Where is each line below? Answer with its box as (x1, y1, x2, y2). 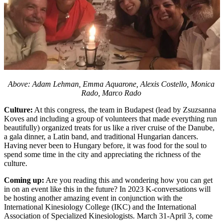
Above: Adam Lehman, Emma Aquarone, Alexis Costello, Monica (7, 79, 215, 88)
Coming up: (4, 175, 44, 184)
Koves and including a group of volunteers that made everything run (4, 114, 217, 123)
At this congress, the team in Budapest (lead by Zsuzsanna (33, 105, 216, 114)
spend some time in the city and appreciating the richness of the (4, 150, 201, 159)
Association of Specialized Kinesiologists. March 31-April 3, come (4, 211, 213, 220)
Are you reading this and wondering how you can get (44, 175, 213, 184)
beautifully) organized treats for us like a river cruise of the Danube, (4, 123, 215, 132)
